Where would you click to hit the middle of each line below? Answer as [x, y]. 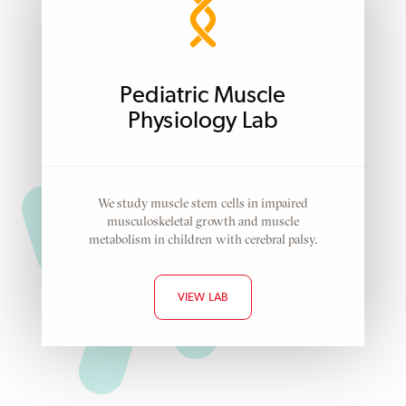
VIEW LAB [203, 298]
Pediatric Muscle [203, 96]
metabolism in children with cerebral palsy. [203, 239]
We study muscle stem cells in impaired [203, 203]
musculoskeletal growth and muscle [203, 221]
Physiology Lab [203, 121]
